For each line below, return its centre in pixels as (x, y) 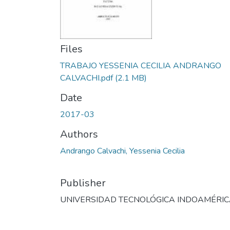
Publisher (83, 183)
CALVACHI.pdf (87, 78)
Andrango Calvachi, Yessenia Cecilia (122, 151)
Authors (79, 134)
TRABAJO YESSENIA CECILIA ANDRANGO (141, 66)
